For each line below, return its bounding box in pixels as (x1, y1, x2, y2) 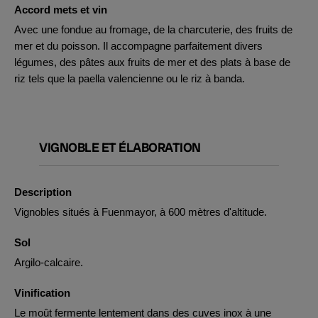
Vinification (14, 287, 70, 299)
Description (14, 186, 72, 198)
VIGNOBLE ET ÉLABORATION (39, 139, 201, 155)
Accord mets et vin (14, 4, 107, 16)
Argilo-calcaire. (14, 256, 83, 268)
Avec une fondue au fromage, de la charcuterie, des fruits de (14, 23, 292, 35)
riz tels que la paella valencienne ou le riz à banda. (14, 72, 245, 84)
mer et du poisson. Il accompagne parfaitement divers (14, 40, 263, 52)
